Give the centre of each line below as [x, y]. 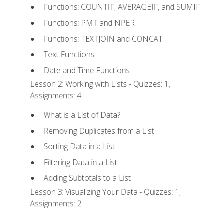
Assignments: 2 [56, 203]
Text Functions [69, 54]
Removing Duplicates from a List [99, 131]
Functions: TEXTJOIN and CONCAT [103, 39]
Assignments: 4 [56, 95]
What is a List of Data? [82, 115]
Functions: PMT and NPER [89, 23]
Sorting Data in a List [79, 147]
